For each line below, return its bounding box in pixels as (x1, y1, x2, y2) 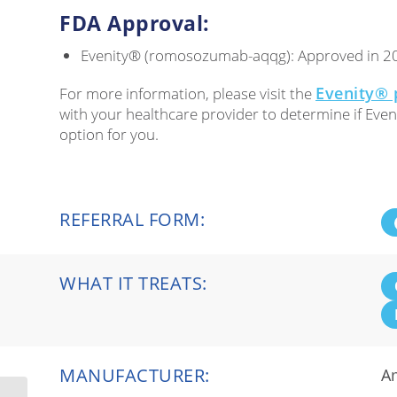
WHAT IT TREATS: (59, 271, 207, 296)
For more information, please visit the (59, 82, 315, 104)
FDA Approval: (59, 8, 210, 37)
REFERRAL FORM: (59, 207, 205, 232)
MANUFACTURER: (59, 363, 210, 388)
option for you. (59, 123, 159, 144)
